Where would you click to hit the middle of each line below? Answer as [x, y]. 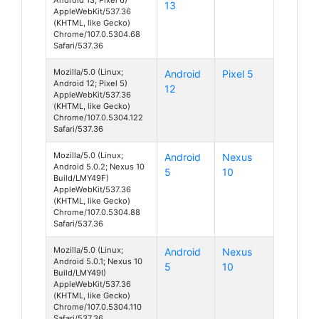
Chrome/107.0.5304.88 [97, 212]
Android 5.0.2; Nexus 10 [99, 166]
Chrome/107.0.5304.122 [98, 117]
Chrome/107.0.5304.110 [98, 307]
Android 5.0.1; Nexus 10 [98, 261]
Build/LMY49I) [80, 272]
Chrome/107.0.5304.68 [97, 34]
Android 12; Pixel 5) [90, 83]
